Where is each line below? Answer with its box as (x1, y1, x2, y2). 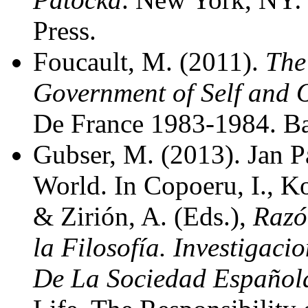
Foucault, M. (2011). (33, 47, 265, 76)
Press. (33, 16, 96, 45)
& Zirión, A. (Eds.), (33, 201, 253, 231)
